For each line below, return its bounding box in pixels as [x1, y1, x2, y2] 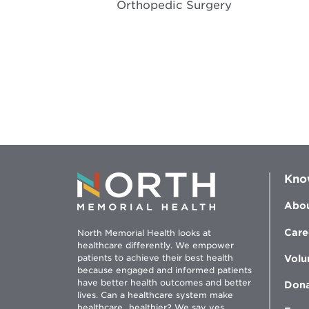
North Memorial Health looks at [77, 228, 211, 239]
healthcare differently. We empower [77, 240, 234, 251]
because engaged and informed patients [77, 265, 252, 276]
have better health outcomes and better [77, 277, 251, 288]
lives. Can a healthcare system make [77, 290, 233, 301]
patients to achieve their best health [77, 252, 233, 263]
